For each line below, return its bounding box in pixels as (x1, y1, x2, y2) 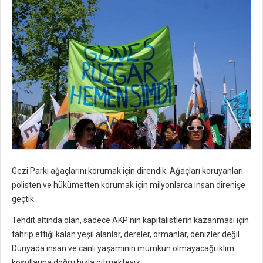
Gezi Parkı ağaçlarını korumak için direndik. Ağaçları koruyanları (12, 166, 243, 176)
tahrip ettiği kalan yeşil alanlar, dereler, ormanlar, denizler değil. (12, 230, 241, 240)
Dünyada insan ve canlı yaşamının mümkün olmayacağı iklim (12, 244, 234, 254)
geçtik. (12, 194, 36, 204)
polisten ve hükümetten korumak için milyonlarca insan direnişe (12, 180, 245, 190)
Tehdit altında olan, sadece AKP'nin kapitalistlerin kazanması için (12, 215, 249, 225)
